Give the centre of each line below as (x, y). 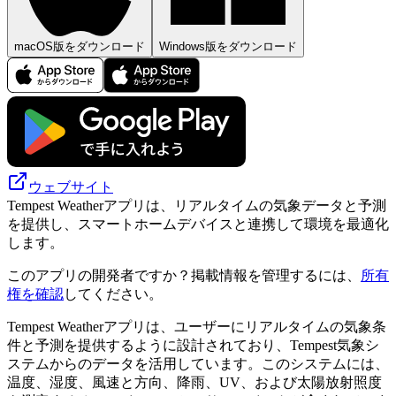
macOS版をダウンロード (80, 46)
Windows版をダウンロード (228, 46)
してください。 (113, 293)
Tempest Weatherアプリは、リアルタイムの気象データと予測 (197, 205)
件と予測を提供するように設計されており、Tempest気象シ (193, 345)
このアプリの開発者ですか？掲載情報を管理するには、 (184, 275)
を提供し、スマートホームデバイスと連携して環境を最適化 (198, 224)
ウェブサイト (71, 187)
